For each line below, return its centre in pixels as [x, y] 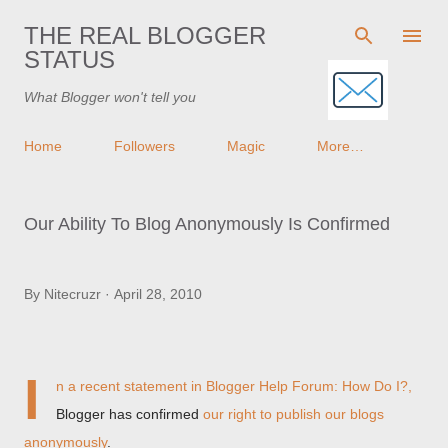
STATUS [69, 59]
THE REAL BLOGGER [145, 35]
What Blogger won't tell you [110, 97]
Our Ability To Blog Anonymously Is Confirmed [207, 224]
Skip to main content [224, 25]
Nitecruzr [72, 294]
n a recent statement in [131, 386]
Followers [144, 146]
